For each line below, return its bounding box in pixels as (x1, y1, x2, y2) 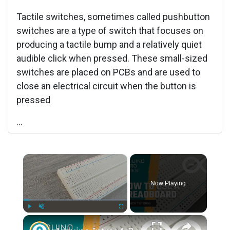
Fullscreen (121, 215, 140, 220)
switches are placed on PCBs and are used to (16, 66, 200, 78)
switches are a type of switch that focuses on (16, 25, 203, 36)
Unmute (41, 215, 55, 220)
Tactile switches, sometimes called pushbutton (16, 11, 210, 22)
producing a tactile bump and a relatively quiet (16, 39, 202, 50)
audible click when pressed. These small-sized (16, 52, 207, 64)
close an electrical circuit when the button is (16, 80, 196, 91)
